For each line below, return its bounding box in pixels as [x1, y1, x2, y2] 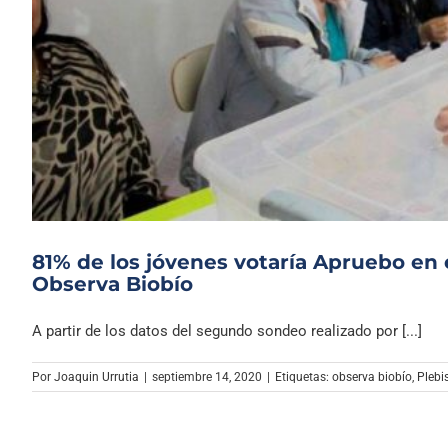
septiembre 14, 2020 [152, 369, 262, 384]
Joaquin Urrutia [54, 369, 139, 384]
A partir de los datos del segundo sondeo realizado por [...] [32, 321, 422, 340]
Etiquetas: [275, 369, 332, 384]
